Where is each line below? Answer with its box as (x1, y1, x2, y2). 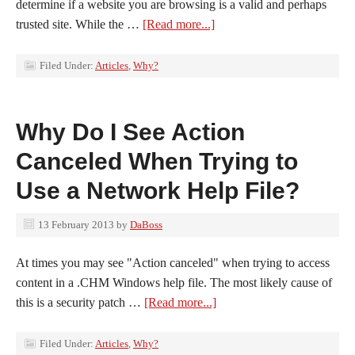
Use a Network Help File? (16, 177, 300, 204)
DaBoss (130, 219, 162, 231)
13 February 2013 (38, 219, 114, 231)
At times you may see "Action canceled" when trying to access (16, 256, 330, 269)
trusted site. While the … (16, 17, 143, 31)
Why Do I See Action (16, 119, 245, 145)
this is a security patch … (16, 296, 144, 309)
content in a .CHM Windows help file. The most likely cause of (16, 276, 332, 289)
